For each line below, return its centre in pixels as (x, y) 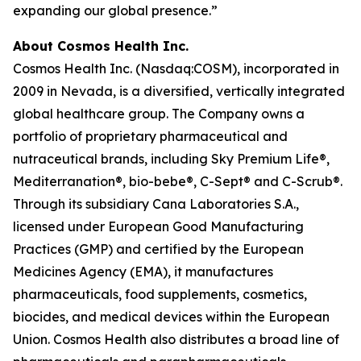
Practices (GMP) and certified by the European (158, 249)
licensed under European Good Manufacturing (158, 226)
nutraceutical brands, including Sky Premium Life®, (171, 159)
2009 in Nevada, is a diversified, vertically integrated (179, 91)
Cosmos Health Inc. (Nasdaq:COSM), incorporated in (176, 68)
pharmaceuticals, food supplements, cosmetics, (160, 294)
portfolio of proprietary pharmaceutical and (150, 136)
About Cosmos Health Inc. (101, 46)
